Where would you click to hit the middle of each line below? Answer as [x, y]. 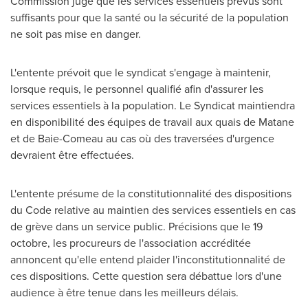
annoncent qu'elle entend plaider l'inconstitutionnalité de [148, 259]
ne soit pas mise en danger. [76, 34]
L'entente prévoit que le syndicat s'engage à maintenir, [141, 72]
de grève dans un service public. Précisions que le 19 [136, 226]
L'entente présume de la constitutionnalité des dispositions [151, 193]
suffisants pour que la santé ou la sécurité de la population [150, 17]
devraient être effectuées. [72, 155]
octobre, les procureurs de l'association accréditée [131, 243]
